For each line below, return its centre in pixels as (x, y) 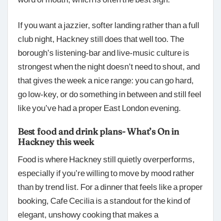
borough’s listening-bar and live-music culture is (104, 52)
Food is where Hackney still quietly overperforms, (106, 159)
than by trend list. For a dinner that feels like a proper (110, 186)
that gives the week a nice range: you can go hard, (106, 80)
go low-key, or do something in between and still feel (110, 93)
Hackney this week (56, 142)
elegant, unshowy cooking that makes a (88, 214)
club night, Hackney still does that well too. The (101, 38)
